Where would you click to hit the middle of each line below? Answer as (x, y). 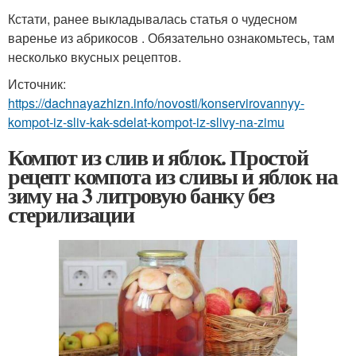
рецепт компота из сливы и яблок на (173, 176)
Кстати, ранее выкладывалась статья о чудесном (153, 18)
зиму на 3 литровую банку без (141, 195)
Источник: (37, 83)
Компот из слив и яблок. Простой (158, 157)
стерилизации (71, 214)
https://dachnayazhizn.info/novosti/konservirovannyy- (156, 103)
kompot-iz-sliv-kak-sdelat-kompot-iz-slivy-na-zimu (146, 122)
